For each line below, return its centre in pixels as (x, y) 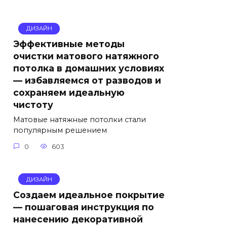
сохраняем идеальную (69, 92)
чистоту (33, 104)
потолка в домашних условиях (89, 68)
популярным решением (60, 130)
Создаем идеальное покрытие (89, 195)
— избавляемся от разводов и (87, 80)
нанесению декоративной (78, 219)
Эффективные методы (69, 44)
